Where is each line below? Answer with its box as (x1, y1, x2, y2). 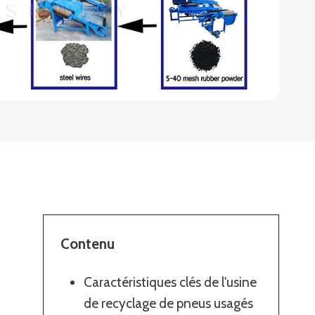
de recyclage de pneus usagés (84, 295, 254, 311)
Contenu (60, 234, 115, 252)
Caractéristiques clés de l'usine (84, 274, 257, 290)
